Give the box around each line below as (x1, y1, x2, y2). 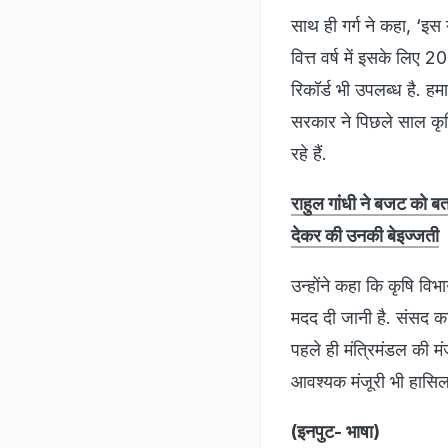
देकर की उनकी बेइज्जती (291, 224, 439, 246)
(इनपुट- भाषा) (291, 420, 380, 442)
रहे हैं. (291, 142, 332, 164)
